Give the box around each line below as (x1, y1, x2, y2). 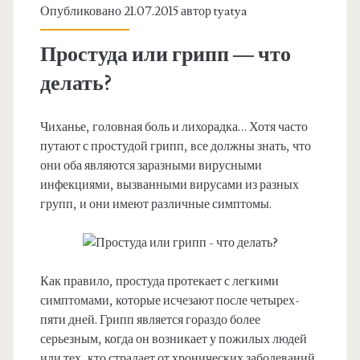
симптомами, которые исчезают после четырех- (39, 292, 300, 309)
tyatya (213, 3, 247, 20)
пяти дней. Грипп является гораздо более (39, 312, 260, 329)
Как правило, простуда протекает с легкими (39, 273, 279, 290)
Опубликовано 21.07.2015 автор (39, 3, 214, 20)
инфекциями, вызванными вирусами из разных (39, 177, 299, 194)
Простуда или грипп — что (39, 41, 291, 69)
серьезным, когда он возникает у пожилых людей (39, 331, 307, 348)
